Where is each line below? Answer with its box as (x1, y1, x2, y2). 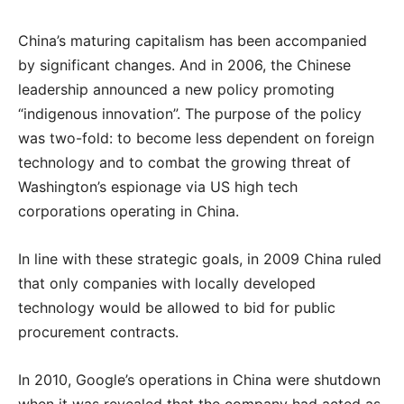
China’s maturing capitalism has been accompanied (18, 32, 367, 50)
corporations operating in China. (18, 202, 239, 220)
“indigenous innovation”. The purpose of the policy (18, 105, 362, 123)
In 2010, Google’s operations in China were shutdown (18, 371, 381, 389)
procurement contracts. (18, 323, 179, 341)
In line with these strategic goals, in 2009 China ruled (18, 250, 381, 268)
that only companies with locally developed (18, 274, 316, 292)
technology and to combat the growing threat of (18, 153, 351, 171)
